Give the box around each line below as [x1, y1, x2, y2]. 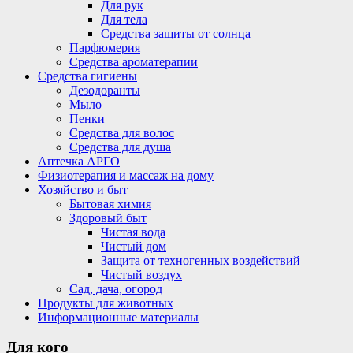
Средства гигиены [38, 69, 137, 83]
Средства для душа [69, 139, 171, 154]
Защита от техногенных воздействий [101, 253, 300, 267]
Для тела [101, 12, 147, 26]
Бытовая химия [69, 196, 151, 210]
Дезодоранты [69, 83, 140, 97]
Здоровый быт [69, 210, 147, 225]
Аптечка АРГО [38, 154, 120, 168]
